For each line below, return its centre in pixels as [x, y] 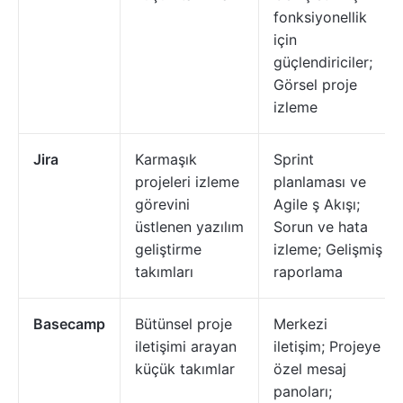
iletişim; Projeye [327, 346]
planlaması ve [320, 182]
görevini [162, 204]
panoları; [303, 391]
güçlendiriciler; [323, 62]
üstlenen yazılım [189, 227]
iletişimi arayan [186, 346]
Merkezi [300, 324]
